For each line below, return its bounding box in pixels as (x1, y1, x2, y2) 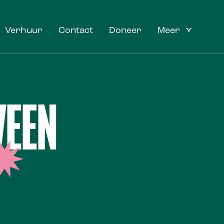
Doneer (109, 26, 141, 35)
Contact (58, 26, 93, 35)
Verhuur (5, 26, 42, 35)
